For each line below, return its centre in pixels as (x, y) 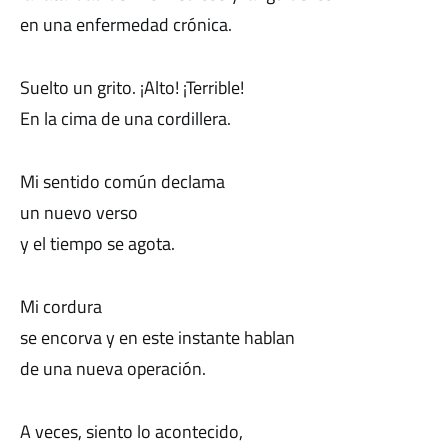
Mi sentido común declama (122, 181)
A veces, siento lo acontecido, (131, 431)
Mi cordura (61, 306)
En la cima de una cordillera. (125, 118)
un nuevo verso (79, 212)
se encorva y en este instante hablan (157, 337)
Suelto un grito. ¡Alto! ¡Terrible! (132, 87)
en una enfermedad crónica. (126, 24)
